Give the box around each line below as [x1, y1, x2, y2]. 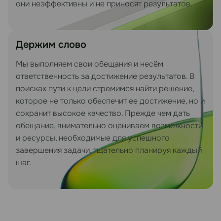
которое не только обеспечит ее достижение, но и [16, 95, 205, 106]
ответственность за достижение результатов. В [16, 71, 194, 81]
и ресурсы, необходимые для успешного [16, 132, 170, 143]
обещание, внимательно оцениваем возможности [16, 120, 203, 131]
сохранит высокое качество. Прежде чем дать [16, 108, 190, 118]
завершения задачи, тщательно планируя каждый [16, 145, 202, 155]
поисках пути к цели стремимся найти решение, [16, 83, 194, 94]
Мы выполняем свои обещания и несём [16, 58, 163, 69]
